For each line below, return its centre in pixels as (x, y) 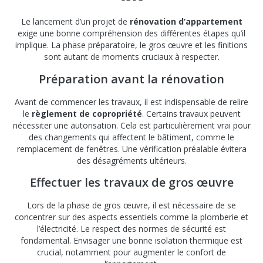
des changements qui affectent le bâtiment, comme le (131, 137)
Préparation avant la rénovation (131, 79)
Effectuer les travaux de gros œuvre (131, 183)
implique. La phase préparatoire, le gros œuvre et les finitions (131, 45)
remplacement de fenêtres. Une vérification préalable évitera (131, 149)
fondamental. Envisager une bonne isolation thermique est (131, 241)
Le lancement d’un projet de (75, 22)
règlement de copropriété (87, 113)
